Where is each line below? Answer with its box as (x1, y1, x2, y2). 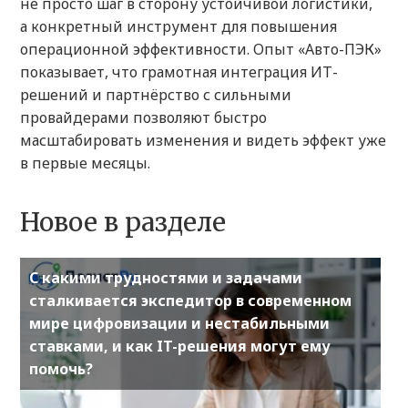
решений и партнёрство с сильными (20, 85, 291, 106)
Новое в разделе (20, 206, 226, 240)
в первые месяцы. (20, 153, 150, 174)
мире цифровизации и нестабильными (29, 313, 330, 334)
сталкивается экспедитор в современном (29, 291, 352, 311)
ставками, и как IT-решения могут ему (29, 336, 331, 357)
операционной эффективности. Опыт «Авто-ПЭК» (20, 39, 382, 60)
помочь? (29, 359, 93, 380)
